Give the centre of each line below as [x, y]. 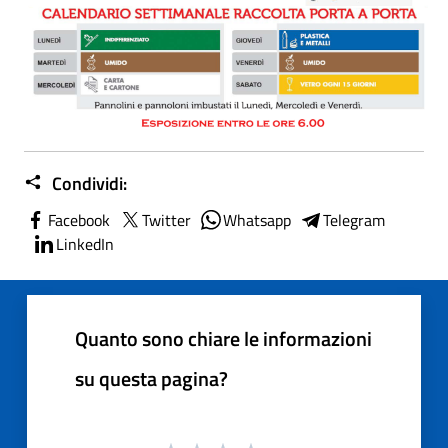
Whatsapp [257, 219]
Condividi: [87, 183]
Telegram [354, 219]
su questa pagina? [151, 378]
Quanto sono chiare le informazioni [223, 338]
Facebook [79, 219]
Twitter [166, 219]
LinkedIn [85, 243]
